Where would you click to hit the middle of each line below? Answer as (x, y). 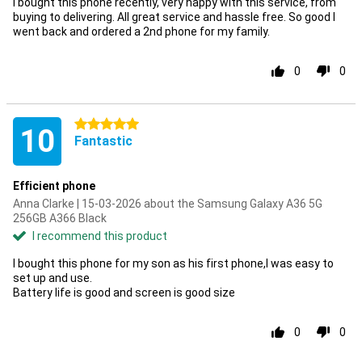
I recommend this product (100, 236)
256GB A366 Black (60, 218)
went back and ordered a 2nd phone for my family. (141, 32)
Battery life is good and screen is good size (124, 293)
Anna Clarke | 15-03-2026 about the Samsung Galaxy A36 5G (168, 204)
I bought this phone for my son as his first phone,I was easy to (173, 263)
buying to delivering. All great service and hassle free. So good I (174, 17)
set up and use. (53, 278)
